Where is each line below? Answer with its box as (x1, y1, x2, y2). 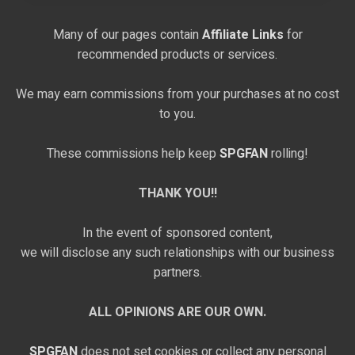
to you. (159, 105, 196, 124)
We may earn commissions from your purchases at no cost (16, 85, 339, 105)
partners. (153, 263, 202, 283)
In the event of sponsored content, (82, 223, 273, 243)
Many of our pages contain (52, 25, 202, 45)
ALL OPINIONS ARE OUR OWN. (89, 303, 266, 323)
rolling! (268, 144, 308, 164)
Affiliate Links (201, 25, 284, 45)
